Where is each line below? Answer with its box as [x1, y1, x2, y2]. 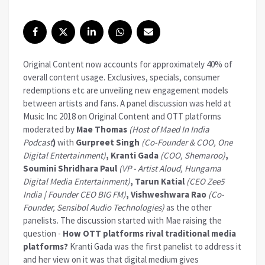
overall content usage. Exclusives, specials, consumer [23, 72, 220, 83]
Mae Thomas [76, 124, 129, 135]
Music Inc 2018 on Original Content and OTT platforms [23, 111, 221, 122]
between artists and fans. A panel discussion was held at [23, 98, 231, 109]
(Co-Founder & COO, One [140, 137, 232, 148]
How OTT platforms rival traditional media [63, 228, 236, 240]
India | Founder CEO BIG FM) [23, 189, 126, 201]
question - [23, 228, 63, 240]
